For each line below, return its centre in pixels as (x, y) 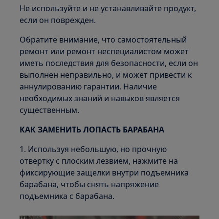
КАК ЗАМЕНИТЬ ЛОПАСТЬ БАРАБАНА (92, 130)
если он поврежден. (58, 20)
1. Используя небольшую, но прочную (93, 149)
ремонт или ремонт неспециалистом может (104, 51)
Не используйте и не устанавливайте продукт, (108, 8)
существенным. (50, 110)
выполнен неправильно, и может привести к (106, 75)
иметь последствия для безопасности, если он (109, 63)
